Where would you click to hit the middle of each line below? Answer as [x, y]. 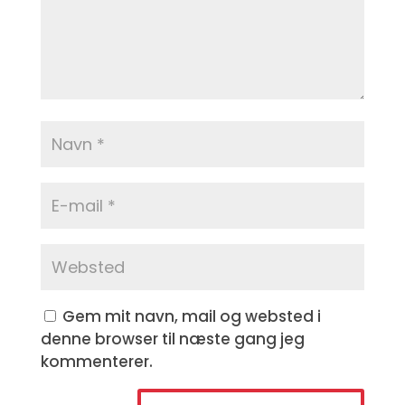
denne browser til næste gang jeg [172, 339]
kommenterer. [96, 362]
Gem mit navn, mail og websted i [191, 316]
